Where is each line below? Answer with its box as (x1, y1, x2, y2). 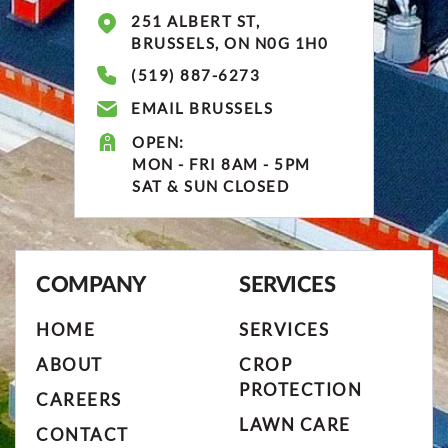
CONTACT (36, 424, 129, 446)
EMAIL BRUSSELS (131, 99, 273, 118)
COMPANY (36, 270, 146, 298)
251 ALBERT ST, (131, 12, 260, 31)
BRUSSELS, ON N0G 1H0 (131, 34, 328, 53)
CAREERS (36, 389, 122, 411)
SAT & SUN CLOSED (132, 177, 289, 196)
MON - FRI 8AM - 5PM (132, 155, 311, 174)
